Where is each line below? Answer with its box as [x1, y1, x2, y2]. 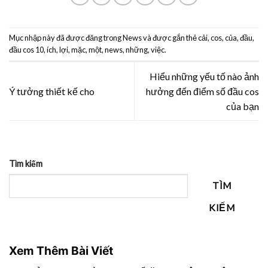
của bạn [226, 100, 259, 112]
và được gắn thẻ [142, 33, 198, 43]
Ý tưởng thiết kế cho [9, 86, 95, 98]
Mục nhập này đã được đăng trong [9, 33, 123, 43]
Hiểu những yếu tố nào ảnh [150, 71, 259, 83]
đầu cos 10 [9, 45, 44, 55]
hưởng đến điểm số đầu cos [146, 86, 259, 98]
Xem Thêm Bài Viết [9, 243, 113, 258]
